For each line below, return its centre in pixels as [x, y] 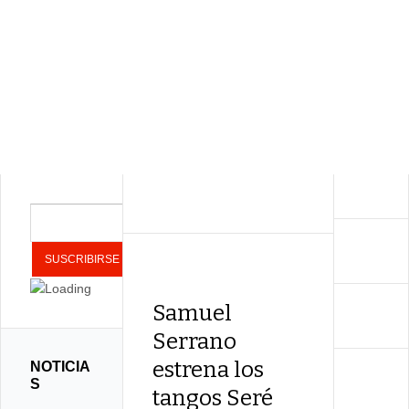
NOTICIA [60, 367]
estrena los [209, 370]
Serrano [195, 341]
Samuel [193, 313]
